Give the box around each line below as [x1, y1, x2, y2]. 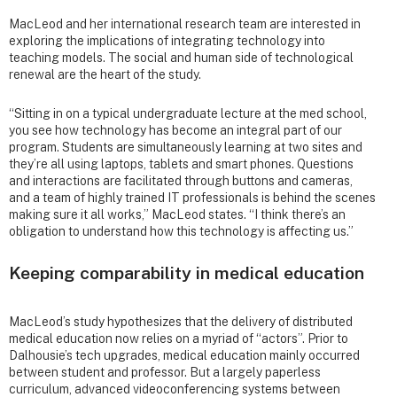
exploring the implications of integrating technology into [9, 34, 325, 49]
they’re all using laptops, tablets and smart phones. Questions [9, 157, 354, 172]
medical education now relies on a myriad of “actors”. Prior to [9, 331, 348, 346]
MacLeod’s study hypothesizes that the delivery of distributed [9, 315, 353, 330]
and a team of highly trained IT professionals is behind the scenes [9, 191, 376, 206]
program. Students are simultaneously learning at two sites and [9, 140, 362, 155]
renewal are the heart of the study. [9, 67, 201, 82]
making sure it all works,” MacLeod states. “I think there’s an [9, 207, 346, 222]
